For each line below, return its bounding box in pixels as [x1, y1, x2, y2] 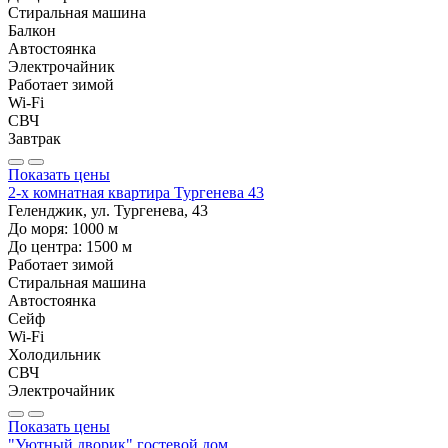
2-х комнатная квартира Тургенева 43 [8, 183, 264, 201]
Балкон [8, 21, 56, 39]
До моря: [8, 219, 72, 237]
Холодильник [8, 345, 101, 363]
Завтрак [8, 129, 61, 147]
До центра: [8, 237, 86, 255]
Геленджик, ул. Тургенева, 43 [8, 201, 208, 219]
